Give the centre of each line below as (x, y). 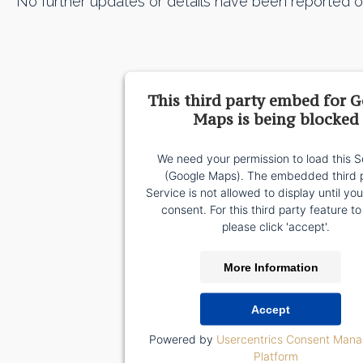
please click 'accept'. (275, 226)
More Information (271, 267)
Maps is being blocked (275, 119)
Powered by (183, 339)
